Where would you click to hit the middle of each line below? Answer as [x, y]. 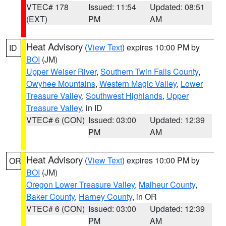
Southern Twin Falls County [149, 71]
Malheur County [167, 184]
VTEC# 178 [47, 7]
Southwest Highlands [124, 96]
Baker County [50, 196]
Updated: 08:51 [178, 7]
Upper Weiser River [61, 71]
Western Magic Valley [138, 83]
